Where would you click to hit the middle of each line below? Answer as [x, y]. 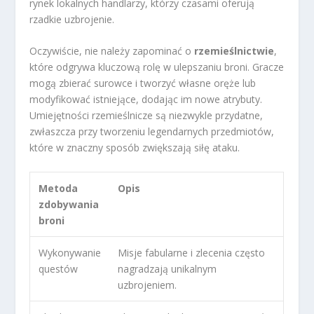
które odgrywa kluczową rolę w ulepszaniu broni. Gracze [157, 67]
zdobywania [69, 204]
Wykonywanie [70, 252]
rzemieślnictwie [234, 51]
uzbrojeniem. [148, 285]
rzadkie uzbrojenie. [72, 19]
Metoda [59, 188]
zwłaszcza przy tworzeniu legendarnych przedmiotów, [152, 132]
